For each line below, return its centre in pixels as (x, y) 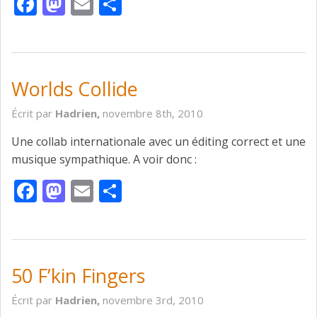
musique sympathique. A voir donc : (104, 160)
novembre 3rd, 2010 (153, 300)
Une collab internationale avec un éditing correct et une (158, 142)
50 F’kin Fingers (78, 276)
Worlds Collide (75, 89)
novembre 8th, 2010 (153, 114)
